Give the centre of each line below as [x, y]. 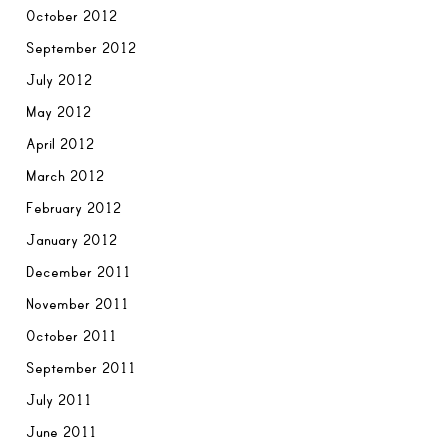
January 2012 [72, 239]
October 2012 [72, 15]
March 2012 [65, 175]
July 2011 [59, 399]
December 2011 [79, 271]
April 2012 [60, 143]
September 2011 [81, 367]
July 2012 [59, 79]
